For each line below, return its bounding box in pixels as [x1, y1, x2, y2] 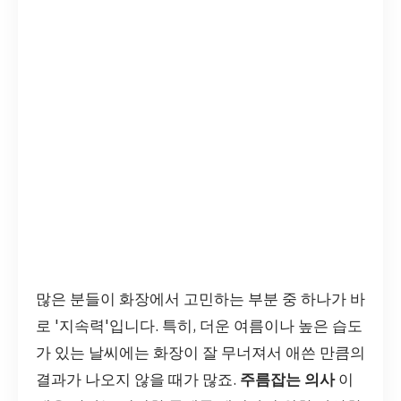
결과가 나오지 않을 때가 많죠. [36, 370, 240, 389]
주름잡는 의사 [240, 370, 335, 389]
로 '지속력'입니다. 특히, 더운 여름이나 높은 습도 [36, 316, 363, 336]
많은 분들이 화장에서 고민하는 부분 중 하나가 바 [36, 289, 365, 309]
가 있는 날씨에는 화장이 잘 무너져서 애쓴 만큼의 [36, 343, 365, 363]
